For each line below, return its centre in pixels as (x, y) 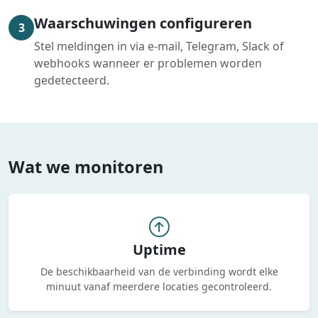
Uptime (159, 250)
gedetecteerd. (72, 80)
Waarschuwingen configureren (143, 23)
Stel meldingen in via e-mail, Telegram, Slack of (159, 46)
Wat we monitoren (86, 167)
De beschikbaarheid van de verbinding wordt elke (159, 272)
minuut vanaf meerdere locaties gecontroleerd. (159, 286)
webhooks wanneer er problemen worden (148, 63)
